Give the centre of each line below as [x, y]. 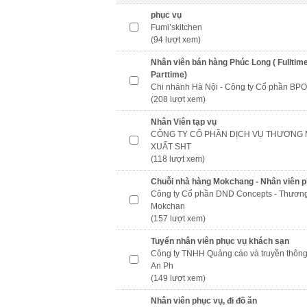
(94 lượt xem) [176, 40]
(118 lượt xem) [178, 159]
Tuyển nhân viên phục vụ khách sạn [220, 241]
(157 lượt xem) [178, 219]
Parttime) [169, 75]
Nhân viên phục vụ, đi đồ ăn [204, 301]
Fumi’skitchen [176, 27]
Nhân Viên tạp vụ [184, 122]
